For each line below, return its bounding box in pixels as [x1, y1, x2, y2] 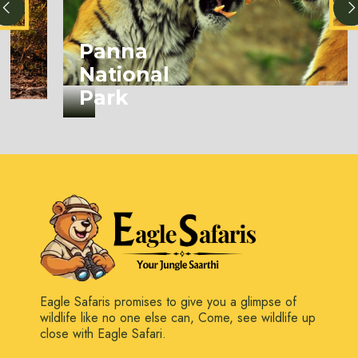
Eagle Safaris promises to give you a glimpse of [40, 292, 296, 311]
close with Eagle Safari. [40, 324, 166, 343]
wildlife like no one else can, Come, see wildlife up [40, 308, 316, 327]
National [42, 62, 133, 87]
